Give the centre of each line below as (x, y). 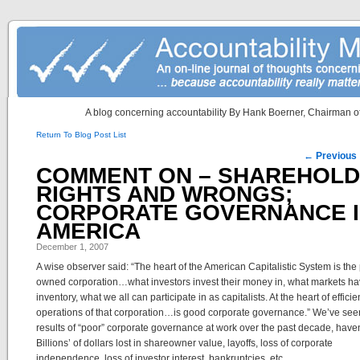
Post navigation (84, 155)
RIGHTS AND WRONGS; (164, 194)
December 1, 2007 (72, 247)
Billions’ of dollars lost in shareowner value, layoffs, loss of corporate (184, 343)
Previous (335, 156)
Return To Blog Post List (81, 135)
